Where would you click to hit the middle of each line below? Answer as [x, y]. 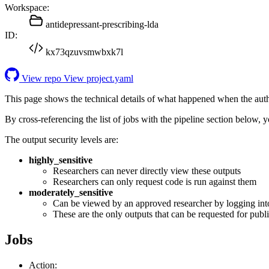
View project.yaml [98, 78]
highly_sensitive [61, 160]
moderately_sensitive [71, 192]
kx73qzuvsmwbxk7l [84, 52]
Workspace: [27, 7]
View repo [41, 78]
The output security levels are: [62, 139]
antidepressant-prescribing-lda [102, 24]
